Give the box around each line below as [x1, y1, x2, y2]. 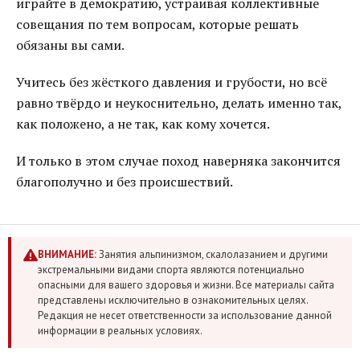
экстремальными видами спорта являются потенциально [38, 263, 305, 276]
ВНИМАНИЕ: [38, 247, 96, 261]
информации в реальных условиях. [38, 324, 202, 337]
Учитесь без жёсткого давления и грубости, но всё [16, 73, 327, 91]
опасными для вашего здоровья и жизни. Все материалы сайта [38, 278, 334, 292]
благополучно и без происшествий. [16, 173, 233, 190]
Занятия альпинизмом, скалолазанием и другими [96, 247, 328, 261]
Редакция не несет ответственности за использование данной [38, 309, 332, 322]
